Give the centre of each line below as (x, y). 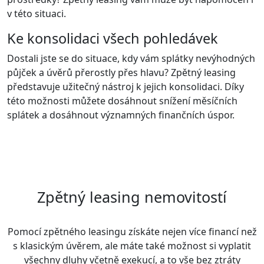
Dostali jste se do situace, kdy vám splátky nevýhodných (131, 59)
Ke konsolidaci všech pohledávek (113, 39)
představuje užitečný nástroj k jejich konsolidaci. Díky (126, 87)
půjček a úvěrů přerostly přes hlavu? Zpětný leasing (121, 73)
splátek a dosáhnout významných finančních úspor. (121, 115)
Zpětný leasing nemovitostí (132, 197)
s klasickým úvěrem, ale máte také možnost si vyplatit (132, 246)
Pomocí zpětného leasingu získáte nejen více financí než (132, 232)
